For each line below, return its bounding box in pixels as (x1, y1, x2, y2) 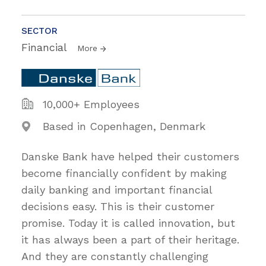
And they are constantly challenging (21, 249, 208, 262)
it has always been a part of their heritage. (21, 233, 239, 246)
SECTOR (21, 25, 58, 36)
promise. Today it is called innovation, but (21, 216, 235, 229)
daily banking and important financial (21, 183, 212, 196)
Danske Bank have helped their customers (21, 150, 239, 163)
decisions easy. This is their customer (21, 199, 214, 213)
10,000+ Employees (43, 97, 140, 110)
